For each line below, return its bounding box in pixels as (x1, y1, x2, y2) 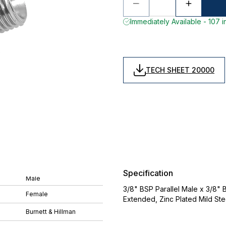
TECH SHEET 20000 (146, 66, 214, 74)
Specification (123, 168, 173, 178)
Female (26, 190, 48, 198)
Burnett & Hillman (26, 207, 76, 215)
